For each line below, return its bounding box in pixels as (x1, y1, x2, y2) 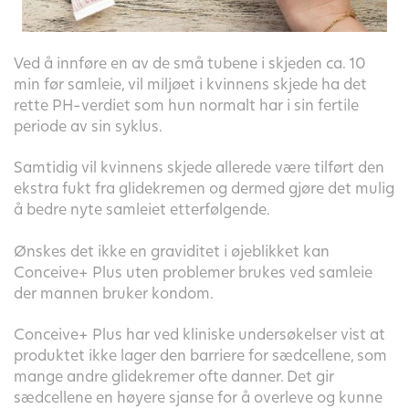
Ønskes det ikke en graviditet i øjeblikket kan (14, 240, 330, 260)
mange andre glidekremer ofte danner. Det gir (14, 365, 334, 385)
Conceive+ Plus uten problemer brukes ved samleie (14, 261, 372, 281)
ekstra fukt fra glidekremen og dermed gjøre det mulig (14, 178, 394, 198)
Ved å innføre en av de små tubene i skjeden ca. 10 (14, 53, 366, 73)
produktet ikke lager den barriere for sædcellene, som (14, 344, 387, 364)
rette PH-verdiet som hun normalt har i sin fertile (14, 95, 359, 115)
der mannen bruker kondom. (14, 282, 214, 302)
